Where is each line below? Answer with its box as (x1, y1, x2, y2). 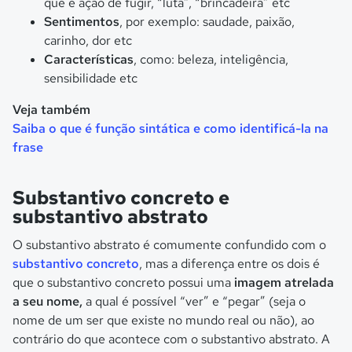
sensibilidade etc (44, 70, 137, 86)
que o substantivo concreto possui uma (13, 274, 234, 291)
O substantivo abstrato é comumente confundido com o (13, 236, 326, 253)
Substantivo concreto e (13, 185, 229, 210)
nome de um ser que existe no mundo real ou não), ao (13, 312, 314, 328)
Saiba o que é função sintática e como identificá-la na (13, 120, 328, 137)
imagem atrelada (234, 274, 334, 291)
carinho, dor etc (44, 32, 132, 49)
